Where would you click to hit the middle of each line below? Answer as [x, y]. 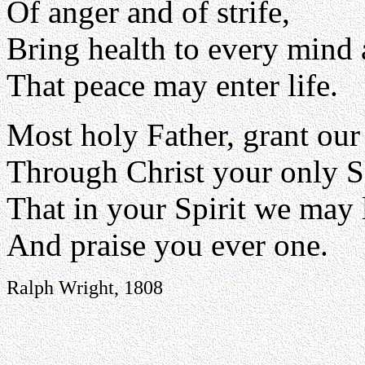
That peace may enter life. [172, 85]
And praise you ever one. [167, 245]
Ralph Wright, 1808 [85, 287]
